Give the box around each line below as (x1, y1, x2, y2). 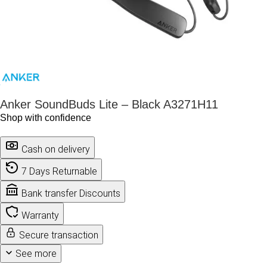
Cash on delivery (21, 144, 90, 156)
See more (15, 248, 57, 260)
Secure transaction (19, 229, 98, 241)
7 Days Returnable (21, 166, 97, 178)
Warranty (21, 210, 59, 222)
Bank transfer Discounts (21, 188, 120, 200)
